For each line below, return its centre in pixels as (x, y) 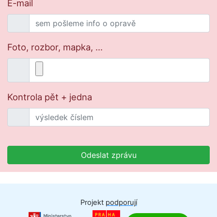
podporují (121, 202)
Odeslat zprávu (108, 155)
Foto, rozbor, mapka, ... (55, 47)
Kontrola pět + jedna (50, 97)
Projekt (93, 202)
